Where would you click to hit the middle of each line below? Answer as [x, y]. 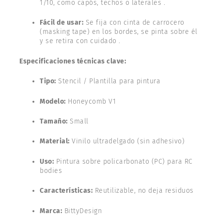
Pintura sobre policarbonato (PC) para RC [123, 161]
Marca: [51, 211]
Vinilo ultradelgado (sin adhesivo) [127, 141]
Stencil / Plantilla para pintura [108, 81]
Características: [66, 191]
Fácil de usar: [62, 23]
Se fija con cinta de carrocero [134, 23]
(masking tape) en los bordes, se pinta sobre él [119, 32]
